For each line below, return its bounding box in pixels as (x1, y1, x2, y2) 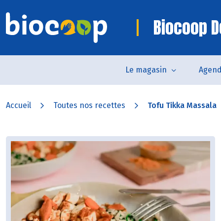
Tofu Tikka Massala (147, 101, 217, 110)
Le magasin (125, 65, 167, 74)
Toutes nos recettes (53, 101, 125, 110)
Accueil (6, 101, 31, 110)
